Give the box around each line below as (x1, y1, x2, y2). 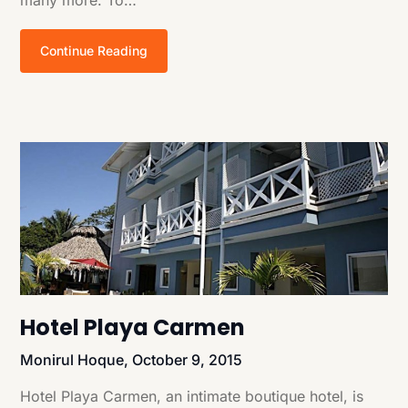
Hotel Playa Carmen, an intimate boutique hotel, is (20, 387, 364, 406)
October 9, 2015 (132, 351, 243, 370)
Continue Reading (40, 42, 148, 58)
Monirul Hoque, (20, 351, 133, 370)
